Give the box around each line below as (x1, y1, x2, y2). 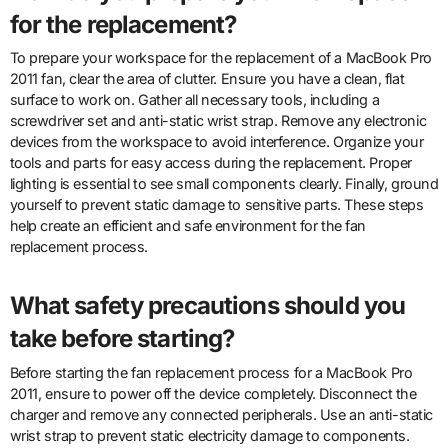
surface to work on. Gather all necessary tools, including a (9, 91, 380, 109)
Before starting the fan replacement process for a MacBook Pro (9, 363, 413, 381)
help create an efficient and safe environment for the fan (9, 217, 366, 235)
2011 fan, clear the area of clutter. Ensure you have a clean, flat (9, 70, 405, 88)
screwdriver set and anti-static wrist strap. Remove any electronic (9, 112, 427, 130)
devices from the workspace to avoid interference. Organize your (9, 133, 424, 151)
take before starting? (9, 324, 235, 354)
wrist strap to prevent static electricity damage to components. (9, 426, 410, 444)
